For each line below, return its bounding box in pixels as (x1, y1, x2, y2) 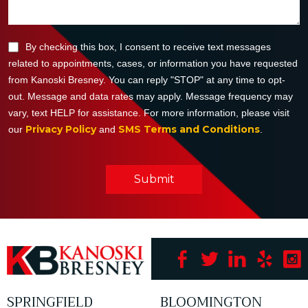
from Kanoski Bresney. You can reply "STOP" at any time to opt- (8, 74, 285, 86)
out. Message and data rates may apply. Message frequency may (8, 91, 293, 102)
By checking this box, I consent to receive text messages (25, 41, 271, 53)
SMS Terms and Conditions (118, 123, 260, 136)
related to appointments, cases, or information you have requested (8, 58, 298, 69)
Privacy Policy (25, 123, 96, 136)
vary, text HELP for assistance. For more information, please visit (8, 107, 289, 119)
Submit (133, 173, 175, 186)
